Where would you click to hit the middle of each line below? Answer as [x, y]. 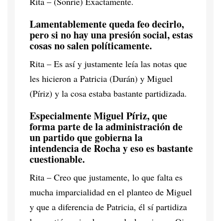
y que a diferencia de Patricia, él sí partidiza [108, 206]
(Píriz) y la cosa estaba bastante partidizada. [108, 93]
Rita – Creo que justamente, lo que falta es [106, 177]
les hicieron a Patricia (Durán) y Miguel [101, 78]
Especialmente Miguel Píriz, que [98, 115]
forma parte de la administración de [106, 126]
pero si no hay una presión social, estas [111, 35]
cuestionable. [57, 159]
